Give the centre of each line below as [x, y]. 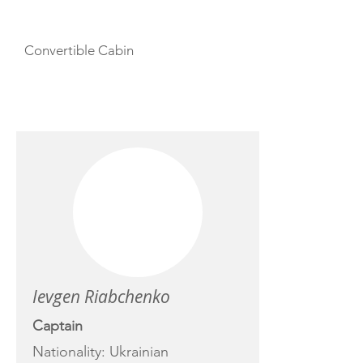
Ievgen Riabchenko [101, 297]
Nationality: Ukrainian [100, 352]
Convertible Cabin [79, 50]
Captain [58, 326]
